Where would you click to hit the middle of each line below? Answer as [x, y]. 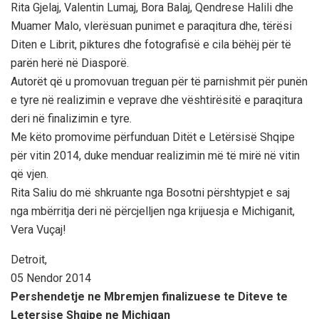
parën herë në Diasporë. [70, 63]
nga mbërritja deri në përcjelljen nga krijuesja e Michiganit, [153, 211]
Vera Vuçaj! [38, 229]
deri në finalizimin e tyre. [71, 118]
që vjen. [30, 174]
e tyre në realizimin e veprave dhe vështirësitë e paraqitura [157, 100]
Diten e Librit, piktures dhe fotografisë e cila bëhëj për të [151, 44]
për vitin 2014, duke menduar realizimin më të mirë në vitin [155, 155]
